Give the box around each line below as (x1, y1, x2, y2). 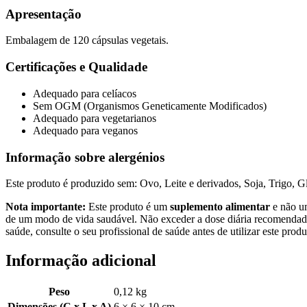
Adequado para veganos (33, 124, 138, 136)
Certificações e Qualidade (5, 60, 147, 75)
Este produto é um (86, 201, 170, 213)
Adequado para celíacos (33, 87, 136, 99)
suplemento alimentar (170, 201, 270, 213)
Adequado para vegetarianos (33, 112, 156, 124)
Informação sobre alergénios (5, 149, 164, 164)
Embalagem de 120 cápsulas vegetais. (5, 34, 169, 47)
